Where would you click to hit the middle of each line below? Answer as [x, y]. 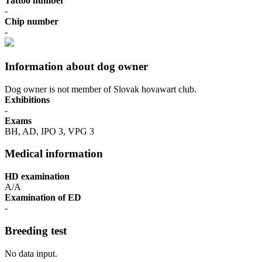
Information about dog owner [76, 67]
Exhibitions [27, 99]
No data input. [31, 253]
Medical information [54, 154]
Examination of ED [43, 198]
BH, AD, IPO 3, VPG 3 [49, 131]
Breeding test [36, 230]
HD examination [37, 177]
